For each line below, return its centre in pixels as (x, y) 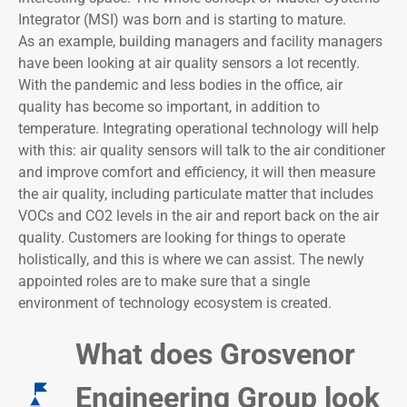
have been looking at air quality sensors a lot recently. (189, 64)
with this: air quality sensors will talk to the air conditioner (202, 151)
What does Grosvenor (215, 355)
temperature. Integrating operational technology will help (199, 129)
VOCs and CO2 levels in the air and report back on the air (199, 216)
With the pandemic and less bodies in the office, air (180, 85)
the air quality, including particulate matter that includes (196, 194)
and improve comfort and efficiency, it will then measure (197, 173)
